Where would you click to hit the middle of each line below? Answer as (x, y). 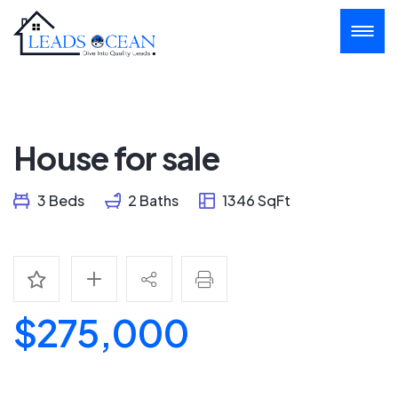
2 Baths (152, 200)
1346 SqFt (255, 200)
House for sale (116, 158)
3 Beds (60, 200)
